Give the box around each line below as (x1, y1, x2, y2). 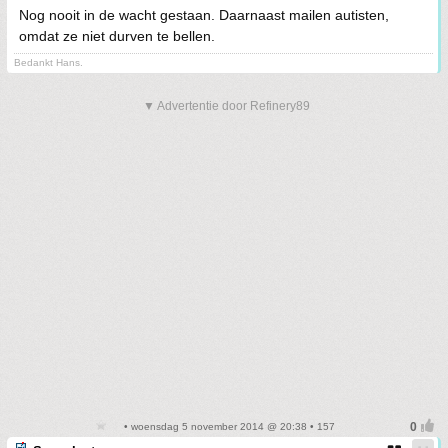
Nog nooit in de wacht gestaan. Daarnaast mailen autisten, (19, 7, 389, 23)
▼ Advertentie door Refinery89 (143, 99, 310, 113)
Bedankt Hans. (14, 57, 83, 68)
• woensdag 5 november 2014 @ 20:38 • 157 (121, 421, 335, 432)
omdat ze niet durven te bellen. (19, 28, 215, 44)
